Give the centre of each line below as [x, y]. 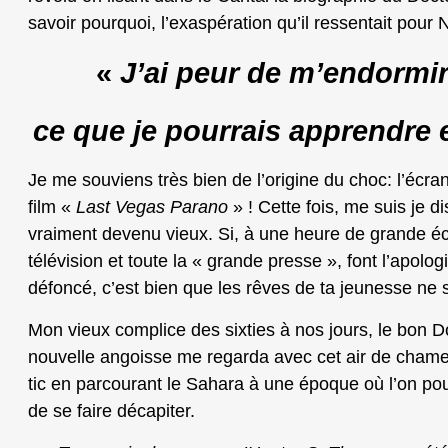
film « [49, 207]
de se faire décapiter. [111, 411]
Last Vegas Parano [149, 207]
